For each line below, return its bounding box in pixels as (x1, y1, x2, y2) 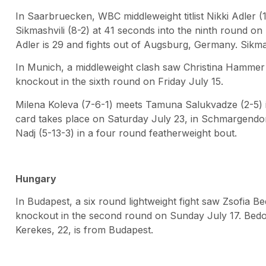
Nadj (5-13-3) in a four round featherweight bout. (15, 126, 237, 139)
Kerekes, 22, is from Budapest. (15, 224, 153, 236)
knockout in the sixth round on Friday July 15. (15, 75, 223, 88)
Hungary (15, 172, 56, 185)
